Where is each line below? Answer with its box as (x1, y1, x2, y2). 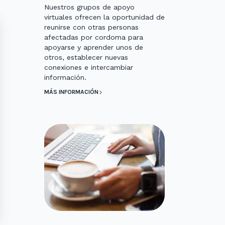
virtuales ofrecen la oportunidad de (44, 13, 165, 22)
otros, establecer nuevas (44, 53, 128, 62)
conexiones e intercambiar (44, 63, 133, 72)
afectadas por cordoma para (44, 33, 143, 42)
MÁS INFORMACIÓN (44, 88, 98, 96)
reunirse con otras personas (44, 23, 139, 32)
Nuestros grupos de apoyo (44, 3, 135, 12)
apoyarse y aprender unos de (44, 43, 143, 52)
